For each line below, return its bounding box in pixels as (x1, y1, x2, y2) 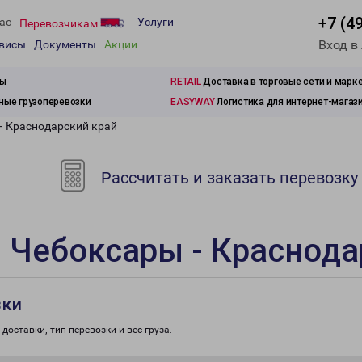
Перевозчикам (19, 16, 100, 30)
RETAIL (170, 76, 201, 87)
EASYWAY (170, 96, 215, 107)
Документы (34, 38, 96, 52)
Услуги (137, 15, 174, 29)
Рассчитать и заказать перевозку (97, 168, 359, 187)
